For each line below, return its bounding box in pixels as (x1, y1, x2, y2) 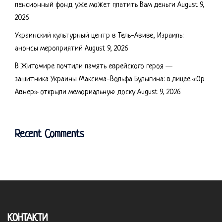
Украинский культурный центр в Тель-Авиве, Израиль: (15, 31, 183, 40)
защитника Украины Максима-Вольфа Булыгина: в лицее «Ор (15, 75, 205, 84)
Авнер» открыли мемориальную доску (15, 88, 135, 97)
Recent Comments (15, 128, 84, 140)
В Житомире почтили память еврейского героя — (15, 62, 172, 71)
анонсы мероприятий (15, 44, 83, 53)
